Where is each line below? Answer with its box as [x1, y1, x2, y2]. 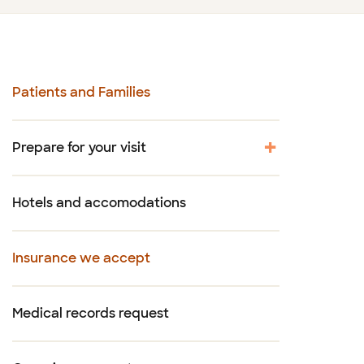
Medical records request [12, 305, 169, 322]
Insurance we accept [12, 249, 150, 266]
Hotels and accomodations [12, 194, 186, 211]
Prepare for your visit [12, 139, 146, 156]
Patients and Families [12, 84, 150, 101]
